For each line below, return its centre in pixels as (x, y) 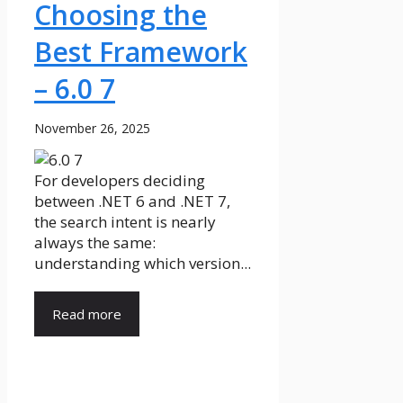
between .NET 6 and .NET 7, (132, 201)
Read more (87, 313)
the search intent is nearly (125, 221)
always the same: (95, 242)
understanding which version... (143, 263)
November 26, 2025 (92, 128)
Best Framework (141, 51)
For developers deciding (120, 180)
